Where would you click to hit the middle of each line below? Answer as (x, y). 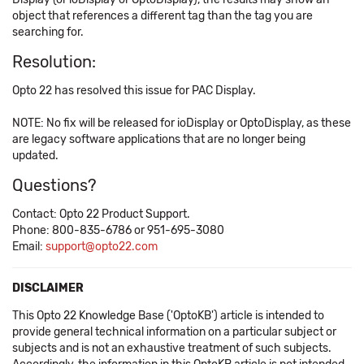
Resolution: (54, 62)
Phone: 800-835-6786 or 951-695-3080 (118, 230)
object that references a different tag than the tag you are (162, 16)
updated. (35, 156)
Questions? (54, 185)
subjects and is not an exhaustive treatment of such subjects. (172, 348)
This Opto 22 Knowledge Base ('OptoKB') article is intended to (168, 316)
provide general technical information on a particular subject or (174, 332)
